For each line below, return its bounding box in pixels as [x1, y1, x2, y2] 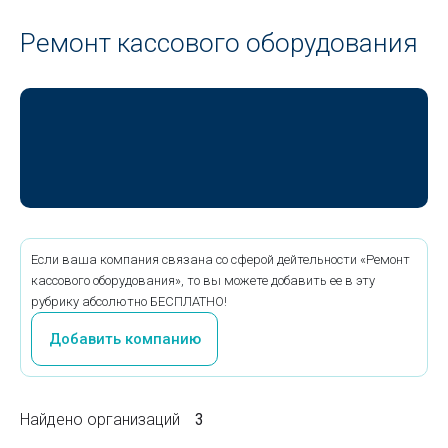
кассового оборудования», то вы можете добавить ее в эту [31, 273, 375, 288]
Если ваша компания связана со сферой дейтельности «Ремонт [31, 252, 410, 267]
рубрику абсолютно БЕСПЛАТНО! [31, 294, 227, 309]
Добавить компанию [48, 329, 201, 348]
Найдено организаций [20, 410, 180, 429]
